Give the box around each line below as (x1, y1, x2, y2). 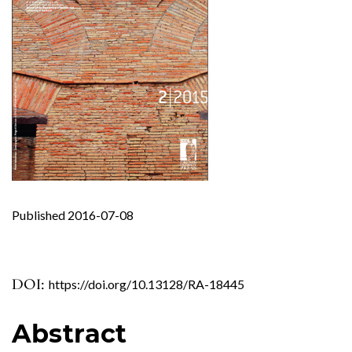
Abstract (12, 317, 127, 349)
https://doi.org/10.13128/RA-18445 (49, 276, 244, 291)
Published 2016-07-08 (12, 207, 134, 222)
